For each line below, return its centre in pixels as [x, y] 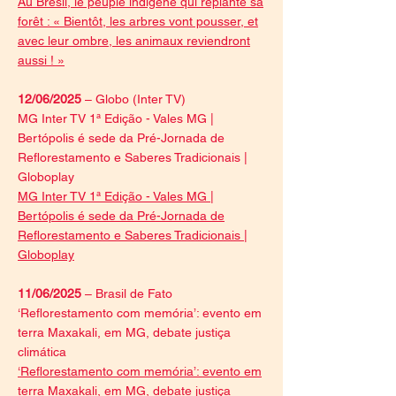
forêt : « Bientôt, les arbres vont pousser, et [138, 21]
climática [42, 352]
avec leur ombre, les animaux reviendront [134, 41]
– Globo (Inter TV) [135, 99]
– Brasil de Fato [129, 293]
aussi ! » [41, 60]
